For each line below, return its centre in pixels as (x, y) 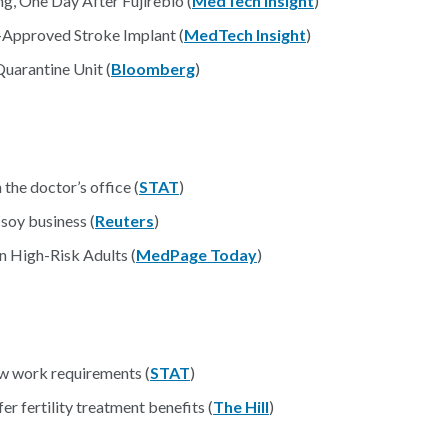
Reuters (124, 220)
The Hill (241, 406)
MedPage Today (196, 254)
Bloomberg (153, 68)
